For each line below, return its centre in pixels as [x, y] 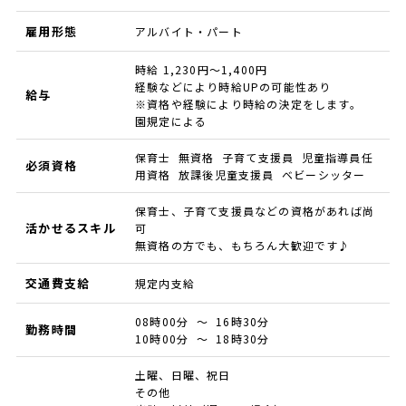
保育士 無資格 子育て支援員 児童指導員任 [254, 158]
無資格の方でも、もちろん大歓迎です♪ [242, 246]
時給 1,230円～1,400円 [201, 70]
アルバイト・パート [188, 32]
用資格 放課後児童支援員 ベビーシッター [250, 175]
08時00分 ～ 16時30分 [202, 322]
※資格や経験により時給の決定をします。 [248, 104]
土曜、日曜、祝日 [183, 375]
